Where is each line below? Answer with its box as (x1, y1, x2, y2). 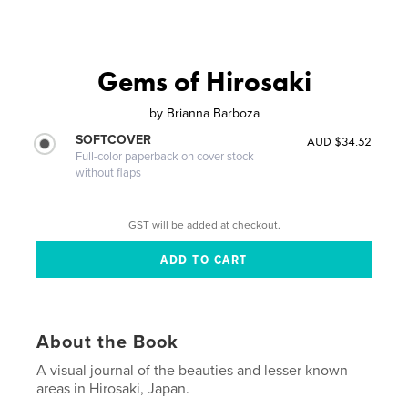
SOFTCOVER (76, 131, 152, 148)
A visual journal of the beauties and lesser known (36, 361, 349, 380)
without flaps (76, 165, 142, 180)
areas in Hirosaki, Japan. (36, 379, 190, 398)
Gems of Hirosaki (97, 64, 311, 99)
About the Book (36, 331, 179, 353)
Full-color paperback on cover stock (76, 148, 255, 164)
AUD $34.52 (306, 132, 372, 149)
